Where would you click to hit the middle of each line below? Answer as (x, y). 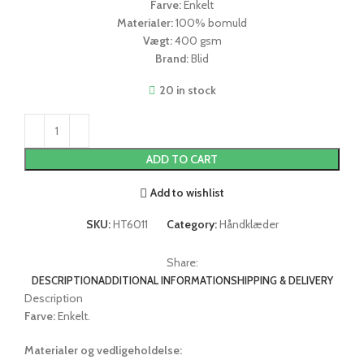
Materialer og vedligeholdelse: (103, 350)
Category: (191, 224)
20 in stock (187, 90)
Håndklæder (249, 224)
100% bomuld (210, 22)
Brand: (172, 58)
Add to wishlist (188, 193)
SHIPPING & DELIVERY (282, 280)
